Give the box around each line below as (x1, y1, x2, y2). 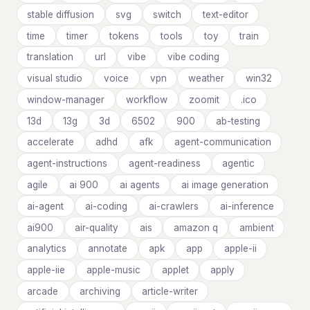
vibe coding (167, 51, 219, 63)
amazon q (173, 221, 218, 233)
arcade (27, 285, 59, 297)
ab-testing (216, 115, 261, 127)
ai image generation (181, 179, 268, 190)
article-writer (141, 285, 198, 297)
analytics (27, 243, 67, 255)
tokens (109, 30, 139, 42)
